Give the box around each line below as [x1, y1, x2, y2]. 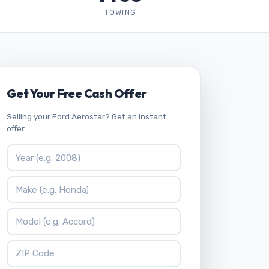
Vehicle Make [6, 177, 64, 189]
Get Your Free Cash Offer [7, 86, 147, 101]
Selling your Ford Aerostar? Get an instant [7, 112, 166, 121]
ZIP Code [6, 240, 46, 252]
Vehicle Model [6, 208, 67, 220]
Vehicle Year [6, 145, 61, 156]
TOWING [104, 8, 136, 17]
